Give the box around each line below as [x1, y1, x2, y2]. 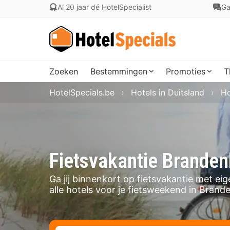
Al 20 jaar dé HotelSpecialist [57, 3, 151, 11]
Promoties [166, 66, 205, 76]
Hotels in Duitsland [131, 87, 204, 98]
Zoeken [49, 66, 78, 76]
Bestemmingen [90, 66, 147, 76]
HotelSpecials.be [49, 87, 114, 98]
